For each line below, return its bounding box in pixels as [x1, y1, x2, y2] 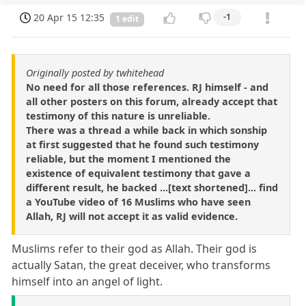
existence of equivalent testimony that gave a [26, 166, 251, 180]
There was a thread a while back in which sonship [26, 123, 267, 137]
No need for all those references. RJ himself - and [26, 80, 268, 94]
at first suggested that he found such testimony [26, 137, 259, 151]
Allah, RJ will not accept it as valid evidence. [26, 209, 238, 223]
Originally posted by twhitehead [26, 66, 164, 79]
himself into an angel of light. [12, 273, 163, 289]
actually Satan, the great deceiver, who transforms [12, 257, 271, 273]
